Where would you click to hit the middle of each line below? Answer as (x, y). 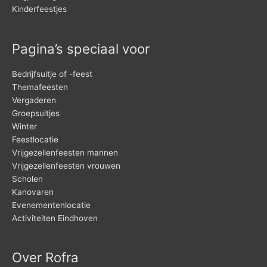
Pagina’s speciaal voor (81, 48)
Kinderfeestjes (39, 9)
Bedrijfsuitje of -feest (52, 74)
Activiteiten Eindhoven (55, 218)
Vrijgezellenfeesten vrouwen (66, 166)
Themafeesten (40, 87)
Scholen (27, 179)
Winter (24, 127)
